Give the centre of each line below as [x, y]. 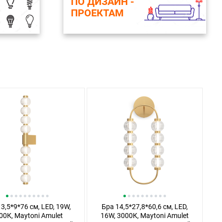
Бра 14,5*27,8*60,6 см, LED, [144, 207]
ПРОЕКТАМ [97, 13]
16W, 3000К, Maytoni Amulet [144, 216]
